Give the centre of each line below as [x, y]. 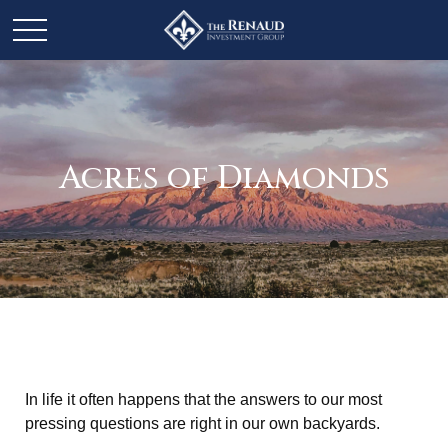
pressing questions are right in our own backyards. [202, 423]
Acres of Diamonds [224, 178]
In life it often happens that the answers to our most [203, 399]
